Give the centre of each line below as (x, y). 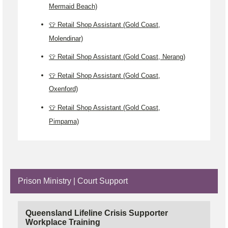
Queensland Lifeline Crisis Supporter (97, 213)
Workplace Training (63, 222)
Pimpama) (64, 121)
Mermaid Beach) (73, 6)
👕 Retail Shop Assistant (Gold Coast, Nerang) (117, 56)
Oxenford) (63, 89)
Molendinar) (66, 38)
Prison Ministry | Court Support (73, 181)
